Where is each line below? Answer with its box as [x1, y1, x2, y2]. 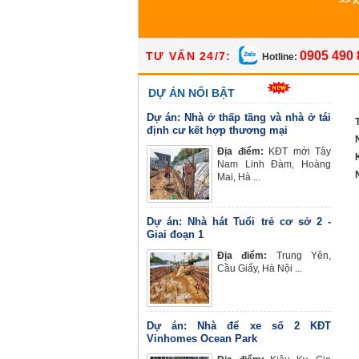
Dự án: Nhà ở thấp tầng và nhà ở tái [147, 111, 331, 123]
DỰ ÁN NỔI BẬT [148, 87, 235, 99]
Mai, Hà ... [217, 171, 260, 183]
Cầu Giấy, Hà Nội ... [217, 263, 302, 274]
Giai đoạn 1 [147, 228, 204, 240]
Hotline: [262, 51, 300, 63]
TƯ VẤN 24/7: [146, 50, 232, 63]
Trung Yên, [267, 250, 332, 261]
